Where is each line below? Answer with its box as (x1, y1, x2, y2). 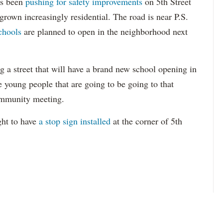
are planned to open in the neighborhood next (24, 25, 188, 37)
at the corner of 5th (111, 115, 182, 127)
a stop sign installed (39, 115, 111, 127)
